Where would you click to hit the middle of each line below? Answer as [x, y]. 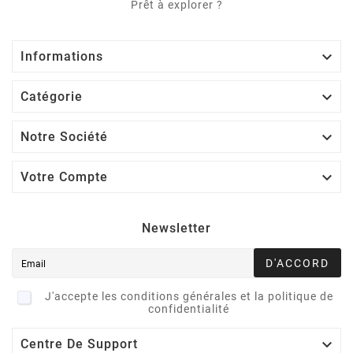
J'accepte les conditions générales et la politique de [189, 296]
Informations [62, 56]
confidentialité [189, 308]
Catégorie [52, 96]
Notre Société [64, 136]
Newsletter [176, 228]
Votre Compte [64, 176]
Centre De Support [79, 344]
